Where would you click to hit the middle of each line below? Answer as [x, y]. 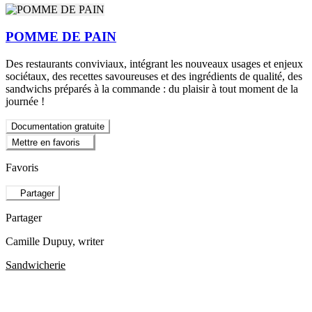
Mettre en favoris [46, 142]
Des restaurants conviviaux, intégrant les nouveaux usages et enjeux [154, 63]
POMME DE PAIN [61, 36]
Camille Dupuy [39, 242]
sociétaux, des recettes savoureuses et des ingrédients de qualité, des [154, 76]
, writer [88, 242]
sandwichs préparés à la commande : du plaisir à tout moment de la [152, 88]
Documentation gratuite [58, 126]
